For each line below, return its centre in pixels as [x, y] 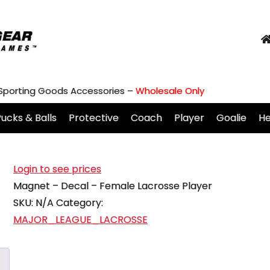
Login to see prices [57, 169]
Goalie [231, 118]
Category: [79, 202]
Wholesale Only [170, 91]
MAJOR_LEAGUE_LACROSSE [80, 219]
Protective [94, 118]
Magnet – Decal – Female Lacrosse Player [112, 186]
